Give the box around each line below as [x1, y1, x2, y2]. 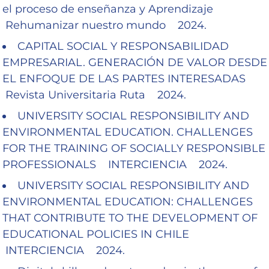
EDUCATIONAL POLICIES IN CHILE [2, 227, 195, 241]
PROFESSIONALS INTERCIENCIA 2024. [2, 157, 228, 171]
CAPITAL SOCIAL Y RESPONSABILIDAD [17, 39, 229, 53]
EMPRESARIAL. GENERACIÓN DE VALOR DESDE [2, 55, 267, 69]
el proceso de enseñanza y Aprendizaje [2, 2, 219, 16]
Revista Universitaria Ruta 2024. [2, 88, 186, 101]
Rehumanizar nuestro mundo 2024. [2, 18, 207, 32]
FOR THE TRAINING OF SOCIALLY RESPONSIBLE [2, 141, 265, 155]
